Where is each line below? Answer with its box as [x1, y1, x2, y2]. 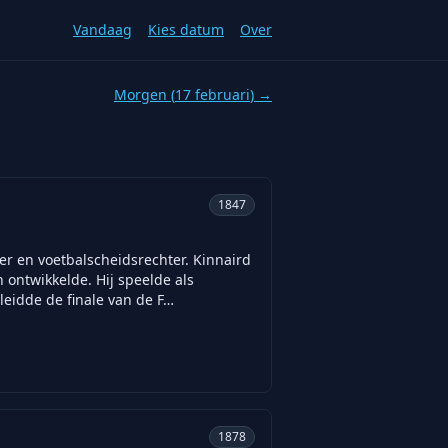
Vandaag [73, 20, 132, 39]
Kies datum [148, 20, 224, 39]
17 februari [175, 85, 250, 104]
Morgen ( [114, 85, 175, 104]
